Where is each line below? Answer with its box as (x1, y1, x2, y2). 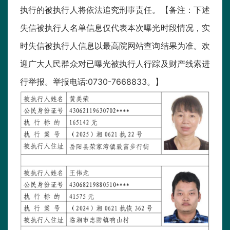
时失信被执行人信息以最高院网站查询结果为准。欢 (20, 41, 210, 51)
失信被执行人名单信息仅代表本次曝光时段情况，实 (20, 23, 210, 33)
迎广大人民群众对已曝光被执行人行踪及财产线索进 (20, 59, 210, 69)
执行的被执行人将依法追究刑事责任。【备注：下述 (20, 5, 210, 15)
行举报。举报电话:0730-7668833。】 (20, 76, 163, 87)
